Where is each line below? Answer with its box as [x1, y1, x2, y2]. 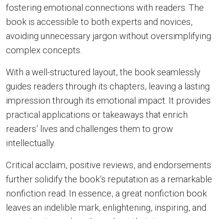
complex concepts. [6, 45, 82, 55]
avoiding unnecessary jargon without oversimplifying [6, 31, 211, 41]
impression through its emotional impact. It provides [6, 95, 211, 106]
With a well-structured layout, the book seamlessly [6, 67, 200, 77]
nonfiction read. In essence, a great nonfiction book [6, 188, 207, 198]
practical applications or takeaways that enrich [6, 109, 188, 120]
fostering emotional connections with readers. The [6, 2, 204, 13]
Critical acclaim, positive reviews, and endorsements [6, 160, 211, 170]
